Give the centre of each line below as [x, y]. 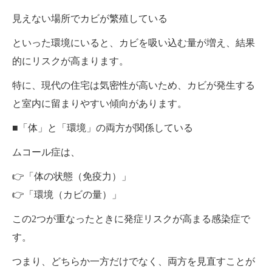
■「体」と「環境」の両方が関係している [103, 127]
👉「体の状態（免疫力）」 [72, 176]
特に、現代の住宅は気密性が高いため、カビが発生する [134, 85]
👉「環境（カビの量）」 [67, 194]
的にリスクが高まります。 [70, 61]
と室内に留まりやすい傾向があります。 [100, 103]
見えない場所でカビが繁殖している [90, 18]
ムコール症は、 [46, 152]
